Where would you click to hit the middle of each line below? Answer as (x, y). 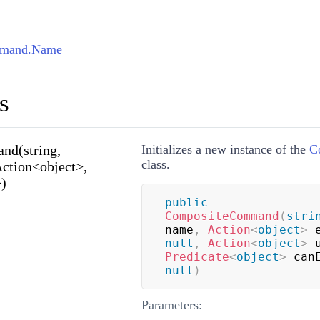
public (186, 202)
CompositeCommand (222, 216)
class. (155, 164)
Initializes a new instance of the (225, 149)
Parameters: (171, 305)
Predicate (197, 256)
